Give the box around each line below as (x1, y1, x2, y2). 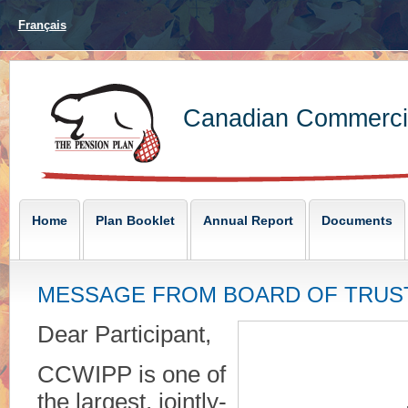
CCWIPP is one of (37, 361, 226, 389)
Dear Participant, (37, 321, 211, 349)
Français (17, 18, 66, 32)
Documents (321, 213, 393, 229)
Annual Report (203, 213, 293, 229)
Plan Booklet (96, 213, 175, 229)
